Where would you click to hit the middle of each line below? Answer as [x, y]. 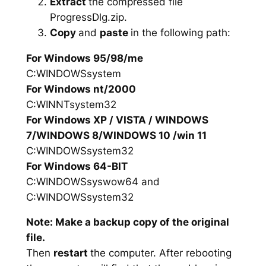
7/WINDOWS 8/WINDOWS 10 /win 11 [116, 135]
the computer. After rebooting [161, 253]
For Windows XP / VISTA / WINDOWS [117, 120]
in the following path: [180, 32]
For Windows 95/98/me [84, 58]
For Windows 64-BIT [77, 166]
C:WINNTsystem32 [71, 104]
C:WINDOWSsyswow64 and [93, 181]
